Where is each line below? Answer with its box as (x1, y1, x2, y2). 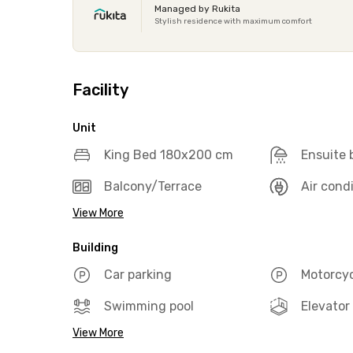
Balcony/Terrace (104, 179, 202, 194)
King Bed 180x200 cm (104, 147, 233, 162)
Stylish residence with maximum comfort (154, 17, 312, 26)
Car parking (104, 267, 172, 282)
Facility (72, 80, 128, 99)
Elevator (300, 299, 350, 314)
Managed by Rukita (154, 3, 240, 14)
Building (72, 241, 118, 255)
